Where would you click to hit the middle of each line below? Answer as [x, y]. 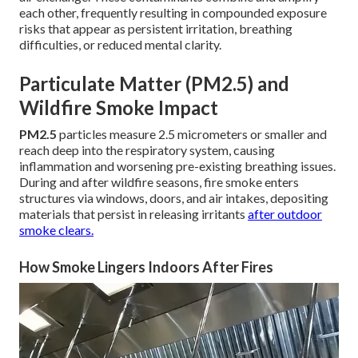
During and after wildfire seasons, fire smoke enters [159, 182]
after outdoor [285, 214]
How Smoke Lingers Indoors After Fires [146, 267]
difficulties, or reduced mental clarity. [120, 45]
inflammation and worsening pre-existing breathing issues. [177, 166]
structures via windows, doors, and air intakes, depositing [174, 198]
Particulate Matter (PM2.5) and [154, 84]
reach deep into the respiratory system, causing [147, 150]
